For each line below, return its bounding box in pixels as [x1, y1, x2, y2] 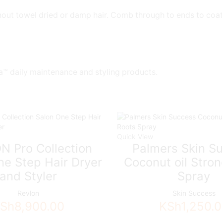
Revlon [17, 188, 39, 197]
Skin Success [172, 188, 216, 197]
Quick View [117, 132, 153, 141]
